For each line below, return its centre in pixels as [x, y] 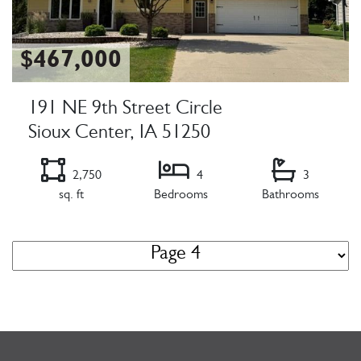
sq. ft [71, 196]
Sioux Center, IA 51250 [119, 135]
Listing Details [53, 232]
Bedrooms [180, 196]
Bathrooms [290, 196]
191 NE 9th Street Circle [125, 111]
